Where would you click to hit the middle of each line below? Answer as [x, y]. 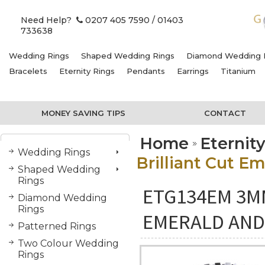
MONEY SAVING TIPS [84, 113]
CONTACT [225, 113]
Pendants [146, 71]
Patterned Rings [57, 226]
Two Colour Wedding [68, 243]
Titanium [238, 71]
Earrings [193, 71]
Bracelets [28, 71]
